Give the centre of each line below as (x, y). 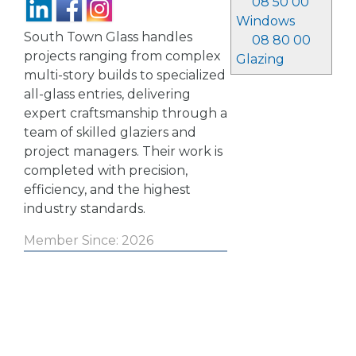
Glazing (260, 59)
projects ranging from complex (122, 56)
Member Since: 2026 (89, 240)
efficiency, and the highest (107, 190)
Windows (265, 21)
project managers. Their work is (123, 151)
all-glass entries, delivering (107, 94)
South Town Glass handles (108, 37)
